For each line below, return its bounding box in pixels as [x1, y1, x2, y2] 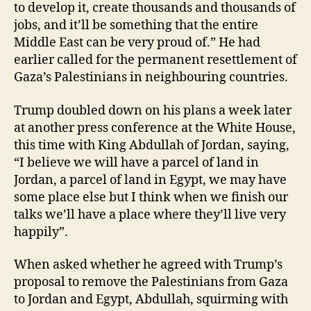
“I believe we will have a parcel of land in [14, 154, 259, 171]
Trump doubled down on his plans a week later [14, 102, 292, 119]
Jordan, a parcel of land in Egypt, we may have [14, 171, 287, 188]
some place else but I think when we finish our [14, 189, 288, 205]
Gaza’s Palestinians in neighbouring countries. [14, 69, 288, 86]
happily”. [14, 224, 68, 240]
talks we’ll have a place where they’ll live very [14, 206, 286, 223]
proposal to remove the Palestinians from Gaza [14, 274, 288, 291]
